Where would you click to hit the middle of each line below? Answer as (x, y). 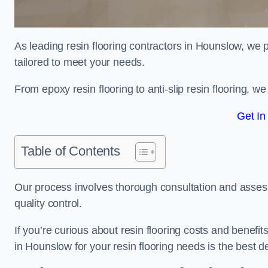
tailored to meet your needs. (80, 62)
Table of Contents (71, 151)
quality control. (48, 203)
